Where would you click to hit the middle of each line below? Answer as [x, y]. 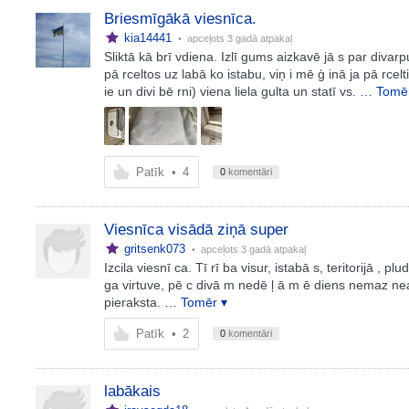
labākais [132, 391]
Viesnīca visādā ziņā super [196, 230]
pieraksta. [132, 302]
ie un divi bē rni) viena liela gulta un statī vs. [230, 91]
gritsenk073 [154, 249]
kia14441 [147, 38]
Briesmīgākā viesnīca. [180, 19]
